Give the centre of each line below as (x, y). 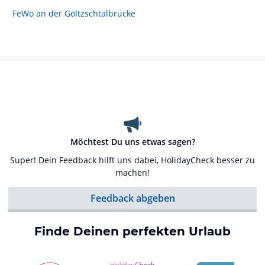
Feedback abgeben (132, 198)
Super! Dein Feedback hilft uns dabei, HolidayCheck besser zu (132, 160)
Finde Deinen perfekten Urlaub (132, 231)
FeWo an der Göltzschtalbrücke (74, 13)
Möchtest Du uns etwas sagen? (132, 142)
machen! (132, 172)
